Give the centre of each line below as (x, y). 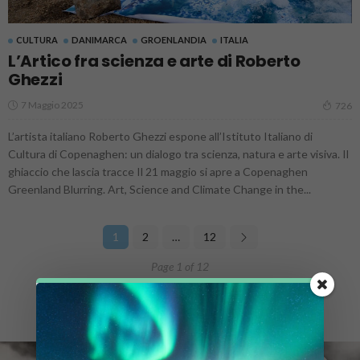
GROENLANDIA (174, 39)
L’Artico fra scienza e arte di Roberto (154, 61)
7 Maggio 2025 (52, 104)
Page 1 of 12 (180, 266)
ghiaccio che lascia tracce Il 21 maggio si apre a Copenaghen (158, 171)
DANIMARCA (99, 39)
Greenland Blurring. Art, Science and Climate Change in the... (160, 189)
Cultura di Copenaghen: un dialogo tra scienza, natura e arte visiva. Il (178, 153)
